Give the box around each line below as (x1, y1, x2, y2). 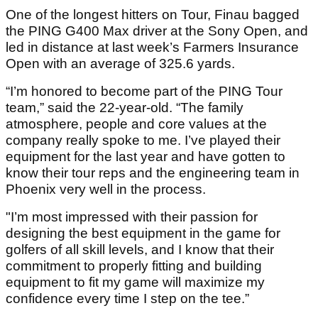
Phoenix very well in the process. (6, 181, 206, 197)
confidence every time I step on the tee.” (6, 290, 249, 306)
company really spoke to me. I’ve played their (6, 132, 280, 148)
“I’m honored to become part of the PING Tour (6, 83, 283, 99)
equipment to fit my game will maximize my (6, 274, 265, 290)
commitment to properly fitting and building (6, 258, 262, 273)
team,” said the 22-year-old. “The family (6, 99, 243, 115)
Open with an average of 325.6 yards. (6, 55, 235, 71)
